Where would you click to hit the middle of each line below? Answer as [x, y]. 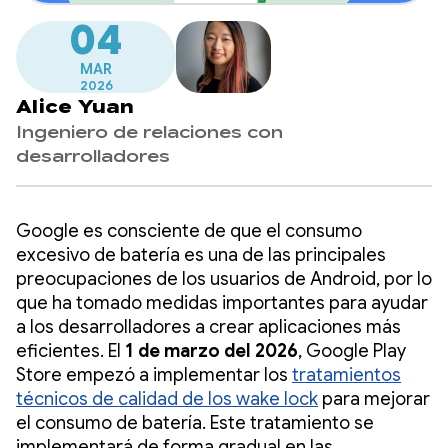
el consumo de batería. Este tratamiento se [195, 422]
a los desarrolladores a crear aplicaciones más [208, 326]
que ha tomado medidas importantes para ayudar [222, 302]
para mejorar [374, 398]
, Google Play [352, 350]
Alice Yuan [75, 106]
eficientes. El [70, 350]
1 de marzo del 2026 [211, 350]
